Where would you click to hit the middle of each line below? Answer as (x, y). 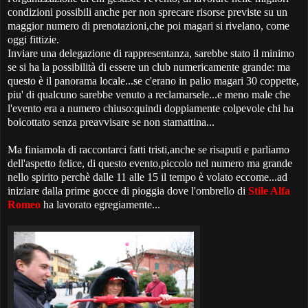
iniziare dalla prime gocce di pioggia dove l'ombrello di (128, 191)
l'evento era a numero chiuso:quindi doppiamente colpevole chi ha (151, 109)
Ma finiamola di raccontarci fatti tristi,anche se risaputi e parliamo (148, 150)
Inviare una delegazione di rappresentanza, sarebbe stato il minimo (151, 54)
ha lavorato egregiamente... (100, 205)
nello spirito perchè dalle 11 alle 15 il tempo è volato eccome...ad (147, 177)
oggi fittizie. (33, 40)
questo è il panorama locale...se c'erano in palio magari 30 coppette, (153, 81)
